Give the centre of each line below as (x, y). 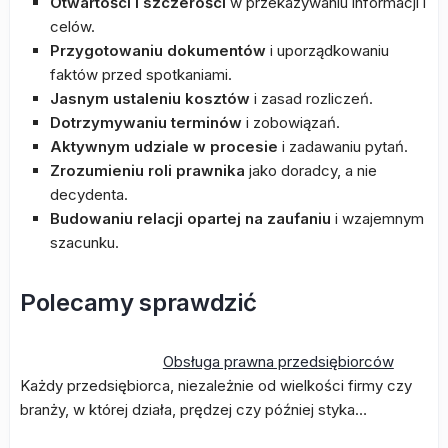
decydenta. (89, 194)
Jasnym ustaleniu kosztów (150, 98)
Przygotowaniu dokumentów (158, 50)
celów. (72, 26)
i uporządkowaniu (327, 50)
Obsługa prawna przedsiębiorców (278, 361)
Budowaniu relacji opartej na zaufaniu (190, 218)
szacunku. (84, 242)
